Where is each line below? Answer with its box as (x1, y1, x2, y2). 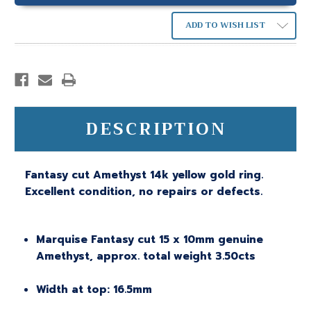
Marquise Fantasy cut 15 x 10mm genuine (36, 232, 264, 248)
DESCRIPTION (85, 115, 226, 144)
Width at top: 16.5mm (36, 282, 153, 298)
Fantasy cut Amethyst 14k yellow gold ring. (25, 167, 263, 183)
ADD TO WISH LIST (185, 18, 265, 33)
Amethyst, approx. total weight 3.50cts (36, 249, 256, 264)
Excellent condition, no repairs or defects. (25, 184, 262, 200)
